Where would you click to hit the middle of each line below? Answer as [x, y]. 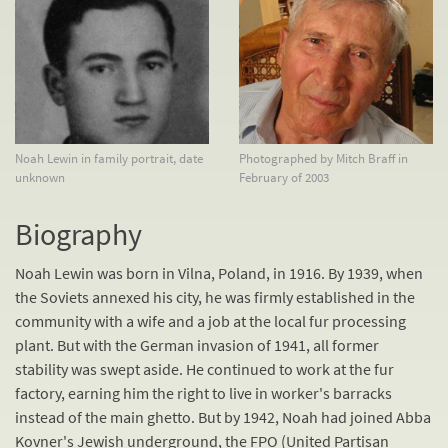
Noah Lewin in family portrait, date [109, 159]
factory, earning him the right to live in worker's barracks [203, 393]
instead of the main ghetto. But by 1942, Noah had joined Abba [223, 417]
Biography [78, 234]
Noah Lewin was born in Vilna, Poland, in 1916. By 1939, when [219, 273]
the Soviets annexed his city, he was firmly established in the [215, 297]
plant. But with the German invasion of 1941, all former [197, 345]
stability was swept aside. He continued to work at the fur [204, 369]
